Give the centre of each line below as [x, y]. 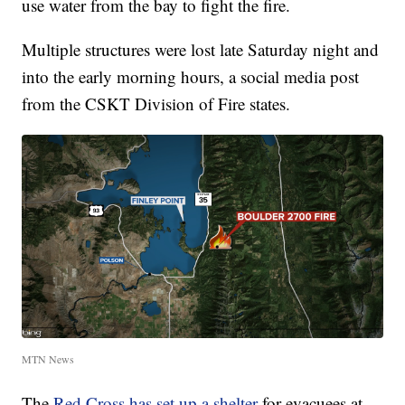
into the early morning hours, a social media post [191, 77]
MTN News [48, 358]
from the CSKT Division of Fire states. [156, 104]
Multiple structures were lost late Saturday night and [201, 50]
